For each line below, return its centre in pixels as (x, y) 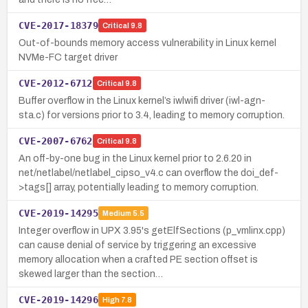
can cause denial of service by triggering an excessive (137, 245)
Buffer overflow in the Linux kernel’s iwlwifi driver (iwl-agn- (142, 100)
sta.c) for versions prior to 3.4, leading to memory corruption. (152, 115)
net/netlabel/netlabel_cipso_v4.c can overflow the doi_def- (148, 173)
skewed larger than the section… (91, 274)
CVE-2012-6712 (56, 83)
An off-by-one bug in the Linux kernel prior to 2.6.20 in (135, 158)
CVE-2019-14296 (58, 299)
